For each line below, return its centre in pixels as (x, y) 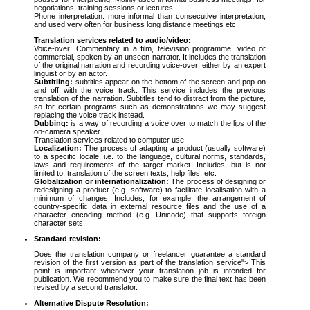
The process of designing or (218, 181)
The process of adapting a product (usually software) (174, 148)
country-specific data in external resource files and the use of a (150, 206)
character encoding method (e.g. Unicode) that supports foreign (150, 214)
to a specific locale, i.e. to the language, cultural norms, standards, (150, 156)
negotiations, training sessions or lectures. (104, 8)
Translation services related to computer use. (110, 139)
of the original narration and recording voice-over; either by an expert (150, 65)
